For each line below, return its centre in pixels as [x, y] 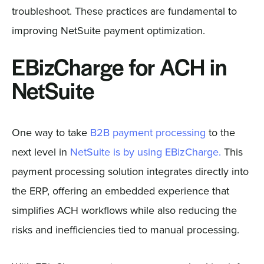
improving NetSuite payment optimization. [108, 30]
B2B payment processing [148, 132]
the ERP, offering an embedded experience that [120, 190]
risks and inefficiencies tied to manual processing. [125, 229]
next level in [41, 151]
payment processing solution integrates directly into [130, 171]
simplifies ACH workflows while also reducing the [124, 210]
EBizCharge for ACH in [119, 69]
